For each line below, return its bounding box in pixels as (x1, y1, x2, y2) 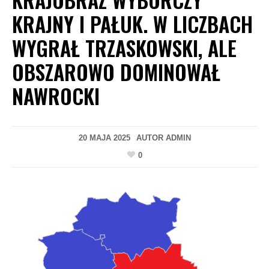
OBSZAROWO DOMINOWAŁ (12, 56, 220, 87)
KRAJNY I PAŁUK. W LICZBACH (12, 8, 253, 39)
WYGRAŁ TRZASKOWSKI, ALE (12, 32, 237, 63)
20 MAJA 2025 (78, 133, 130, 142)
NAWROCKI (12, 80, 100, 111)
